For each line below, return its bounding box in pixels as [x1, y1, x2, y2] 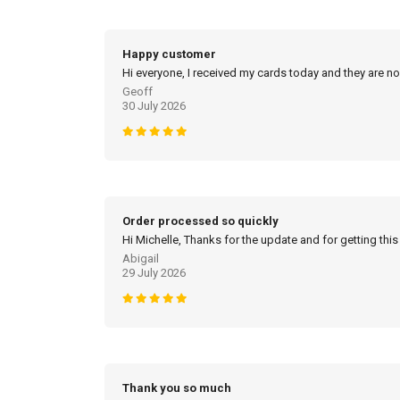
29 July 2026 [122, 266, 186, 280]
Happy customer [122, 47, 216, 62]
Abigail [122, 252, 159, 266]
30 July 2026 [122, 99, 186, 113]
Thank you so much [122, 381, 231, 396]
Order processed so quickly [122, 214, 279, 229]
